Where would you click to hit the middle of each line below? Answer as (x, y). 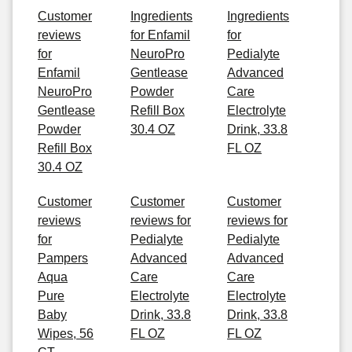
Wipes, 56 (66, 334)
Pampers (63, 258)
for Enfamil (160, 35)
